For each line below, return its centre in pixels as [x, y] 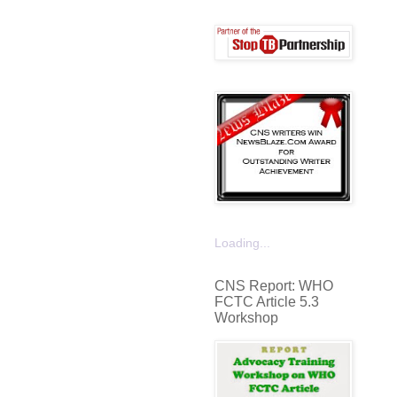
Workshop [246, 317]
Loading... [242, 242]
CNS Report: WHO [274, 285]
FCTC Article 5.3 [267, 301]
